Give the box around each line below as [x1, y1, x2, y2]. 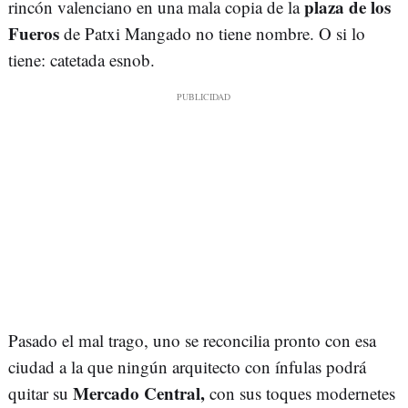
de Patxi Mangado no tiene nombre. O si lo [59, 22, 365, 46]
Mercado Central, [73, 381, 205, 406]
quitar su [8, 382, 73, 405]
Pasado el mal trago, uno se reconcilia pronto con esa [8, 329, 376, 352]
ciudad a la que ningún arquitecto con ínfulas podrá [8, 355, 366, 379]
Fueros [8, 21, 59, 46]
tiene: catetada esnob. [8, 48, 155, 72]
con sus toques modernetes [205, 382, 395, 405]
